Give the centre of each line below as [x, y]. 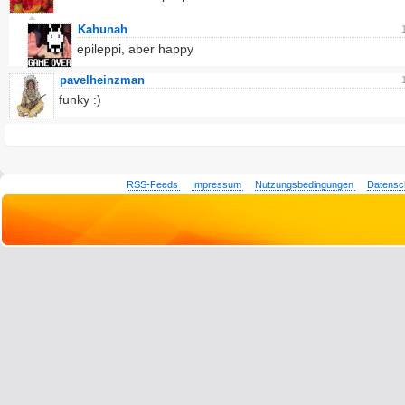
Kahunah [103, 29]
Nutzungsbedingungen [305, 184]
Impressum [217, 184]
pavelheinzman [102, 80]
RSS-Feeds [153, 184]
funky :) [80, 99]
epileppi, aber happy [135, 49]
